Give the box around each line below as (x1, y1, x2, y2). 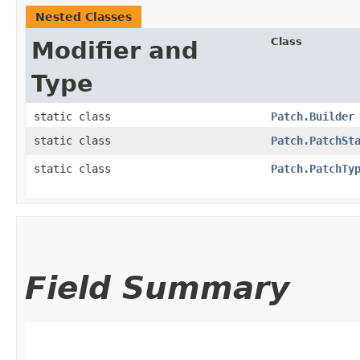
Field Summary (25, 269, 289, 306)
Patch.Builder (271, 109, 354, 123)
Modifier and (31, 36, 198, 64)
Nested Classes (35, 10, 132, 23)
